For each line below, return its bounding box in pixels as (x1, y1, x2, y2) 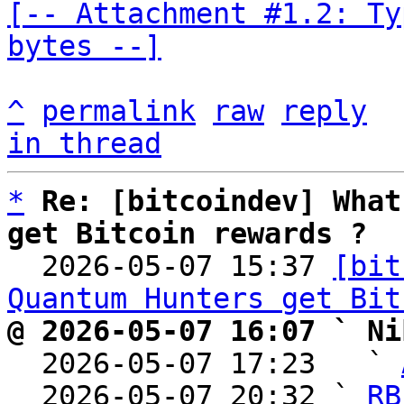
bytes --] (7, 30, 161, 62)
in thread (7, 127, 161, 160)
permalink (41, 95, 196, 127)
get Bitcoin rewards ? (7, 217, 367, 250)
